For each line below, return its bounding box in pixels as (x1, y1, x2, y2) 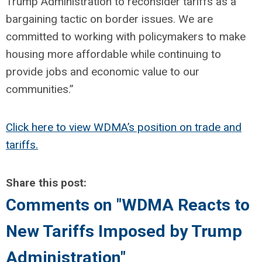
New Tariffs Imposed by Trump (6, 222, 242, 241)
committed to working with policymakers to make (6, 30, 246, 43)
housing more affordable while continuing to (6, 47, 221, 61)
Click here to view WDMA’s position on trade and (6, 120, 242, 134)
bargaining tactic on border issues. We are (6, 12, 213, 26)
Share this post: (6, 176, 87, 189)
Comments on (6, 195, 116, 215)
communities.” (6, 82, 74, 96)
